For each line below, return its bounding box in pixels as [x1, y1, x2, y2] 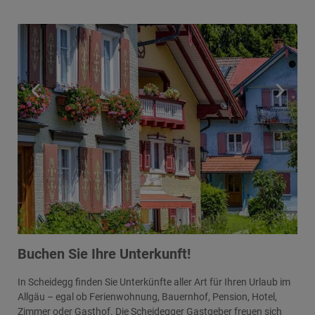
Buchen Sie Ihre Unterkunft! [18, 245, 191, 263]
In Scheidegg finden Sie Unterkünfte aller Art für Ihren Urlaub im [18, 276, 290, 288]
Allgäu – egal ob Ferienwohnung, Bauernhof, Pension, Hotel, [18, 291, 277, 303]
